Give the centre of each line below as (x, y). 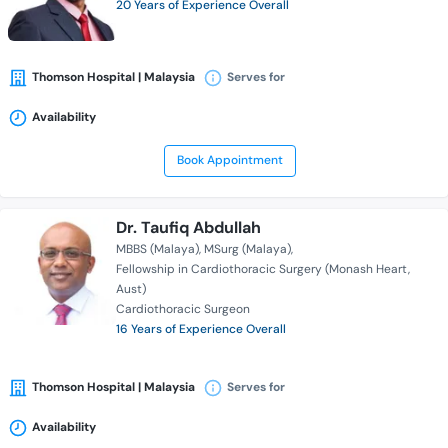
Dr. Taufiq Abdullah (188, 228)
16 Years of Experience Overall (201, 329)
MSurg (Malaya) (247, 249)
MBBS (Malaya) (157, 249)
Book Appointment (229, 160)
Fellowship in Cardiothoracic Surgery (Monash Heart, (263, 269)
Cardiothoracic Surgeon (183, 309)
